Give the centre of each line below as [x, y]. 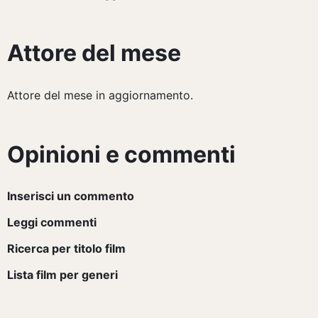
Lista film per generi [62, 275]
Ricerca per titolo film [66, 249]
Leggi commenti [52, 223]
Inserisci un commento [71, 196]
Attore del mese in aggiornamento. [100, 95]
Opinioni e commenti [121, 155]
